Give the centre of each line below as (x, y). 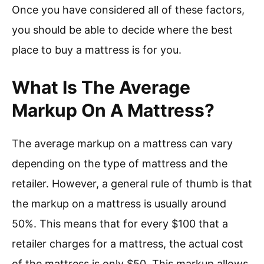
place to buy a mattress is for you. (97, 50)
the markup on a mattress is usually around (119, 204)
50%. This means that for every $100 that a (120, 224)
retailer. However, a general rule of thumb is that (132, 184)
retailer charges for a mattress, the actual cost (128, 244)
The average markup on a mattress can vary (122, 144)
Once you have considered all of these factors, (128, 10)
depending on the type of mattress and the (120, 164)
